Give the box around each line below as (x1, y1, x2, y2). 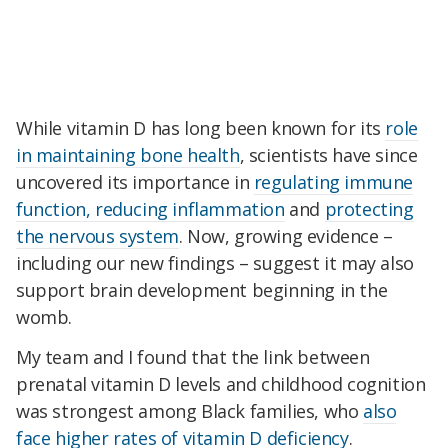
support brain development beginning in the (16, 278, 388, 303)
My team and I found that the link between (16, 345, 370, 370)
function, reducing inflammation (16, 197, 285, 222)
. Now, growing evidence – (178, 224, 393, 249)
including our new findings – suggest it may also (16, 251, 414, 276)
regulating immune (253, 170, 414, 195)
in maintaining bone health (16, 143, 240, 168)
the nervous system (16, 224, 179, 249)
